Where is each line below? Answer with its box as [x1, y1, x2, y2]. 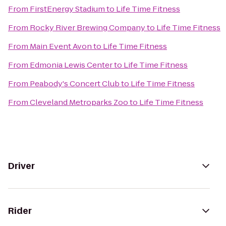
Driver [8, 160, 35, 172]
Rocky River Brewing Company [30, 22, 145, 33]
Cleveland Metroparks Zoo [30, 97, 128, 107]
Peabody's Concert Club [30, 78, 120, 89]
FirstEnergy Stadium [30, 4, 105, 14]
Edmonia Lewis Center [30, 60, 112, 70]
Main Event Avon [30, 41, 92, 51]
